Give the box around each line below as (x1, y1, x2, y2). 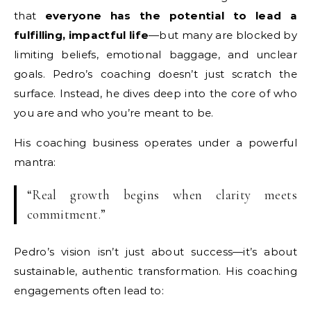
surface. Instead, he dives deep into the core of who (14, 86, 297, 100)
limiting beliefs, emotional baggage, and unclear (14, 47, 297, 61)
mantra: (14, 155, 56, 169)
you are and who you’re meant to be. (14, 106, 214, 119)
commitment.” (26, 205, 106, 222)
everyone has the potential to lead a (44, 8, 297, 22)
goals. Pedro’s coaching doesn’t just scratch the (14, 67, 297, 81)
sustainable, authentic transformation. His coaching (14, 264, 297, 278)
